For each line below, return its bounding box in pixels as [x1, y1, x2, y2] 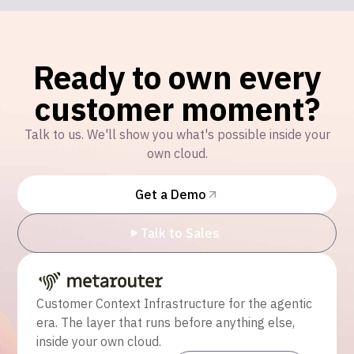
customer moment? [34, 88, 320, 130]
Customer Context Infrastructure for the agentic [36, 295, 313, 311]
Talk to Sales [141, 224, 220, 241]
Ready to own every [33, 56, 321, 98]
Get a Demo [135, 186, 206, 202]
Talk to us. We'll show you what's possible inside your [24, 126, 330, 142]
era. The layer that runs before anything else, [36, 314, 296, 330]
